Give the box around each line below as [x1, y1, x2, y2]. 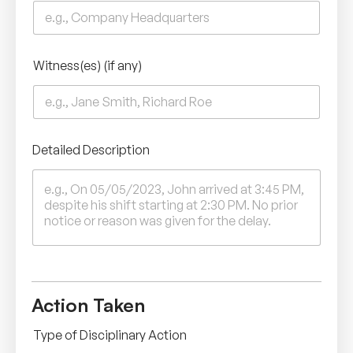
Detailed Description [32, 141, 150, 158]
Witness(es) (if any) [33, 57, 142, 73]
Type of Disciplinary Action [33, 326, 187, 343]
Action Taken [32, 292, 145, 317]
